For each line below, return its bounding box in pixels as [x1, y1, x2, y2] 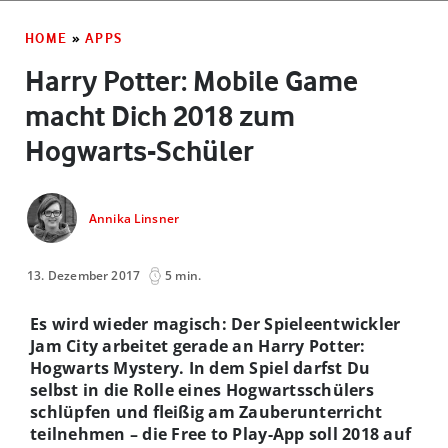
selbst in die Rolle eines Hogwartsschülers [30, 378, 374, 401]
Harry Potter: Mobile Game [25, 63, 358, 98]
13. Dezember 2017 [27, 266, 141, 284]
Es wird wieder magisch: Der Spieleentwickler [30, 312, 401, 335]
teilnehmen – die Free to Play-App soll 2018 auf [30, 422, 412, 445]
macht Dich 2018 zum [25, 98, 295, 133]
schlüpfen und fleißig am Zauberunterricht [30, 400, 383, 423]
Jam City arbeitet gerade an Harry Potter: [30, 334, 366, 357]
